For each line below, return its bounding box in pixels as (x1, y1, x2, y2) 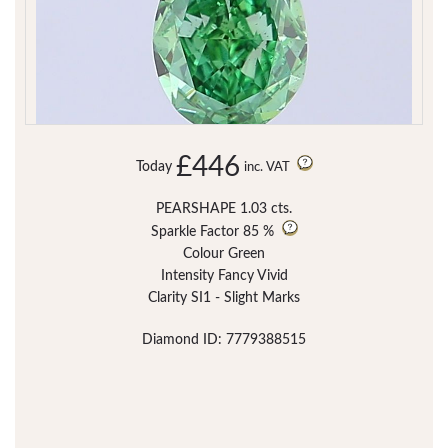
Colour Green (183, 246, 265, 261)
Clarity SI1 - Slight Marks (148, 290, 300, 305)
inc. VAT (243, 160, 293, 174)
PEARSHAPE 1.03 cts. (156, 201, 292, 216)
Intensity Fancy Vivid (160, 268, 288, 283)
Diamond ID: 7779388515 (142, 332, 306, 347)
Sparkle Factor (150, 224, 239, 239)
